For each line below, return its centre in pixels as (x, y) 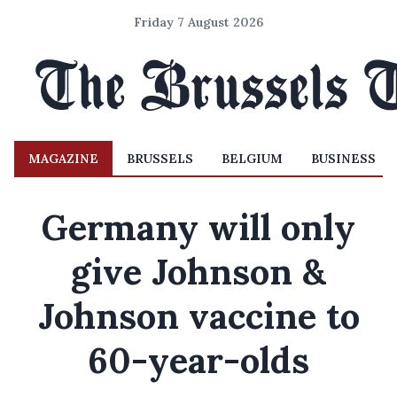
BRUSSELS (160, 159)
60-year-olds (198, 360)
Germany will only (198, 227)
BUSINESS (343, 159)
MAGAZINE (63, 159)
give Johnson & (198, 272)
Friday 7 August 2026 (198, 22)
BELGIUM (252, 159)
